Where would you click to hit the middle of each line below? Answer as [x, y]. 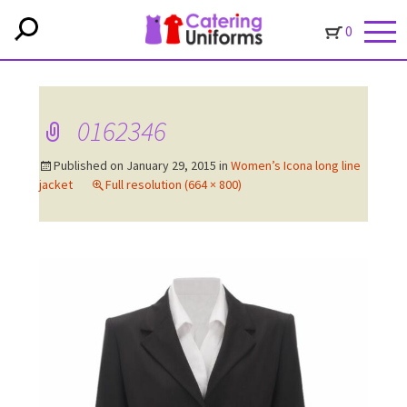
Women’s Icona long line [295, 165]
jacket [55, 184]
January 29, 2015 [171, 165]
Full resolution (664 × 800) [173, 184]
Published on [89, 165]
